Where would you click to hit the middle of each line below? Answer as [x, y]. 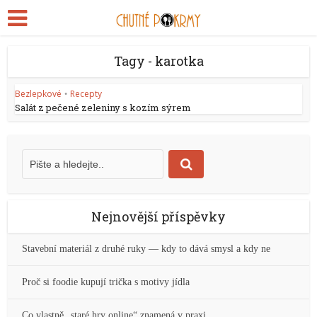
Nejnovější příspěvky [158, 217]
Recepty [86, 94]
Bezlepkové [39, 94]
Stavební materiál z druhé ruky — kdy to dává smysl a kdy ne [146, 249]
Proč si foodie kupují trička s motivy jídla [106, 282]
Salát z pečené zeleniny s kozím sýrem [103, 108]
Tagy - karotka [158, 61]
